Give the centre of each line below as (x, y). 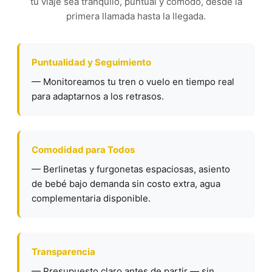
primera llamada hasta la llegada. (136, 16)
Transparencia (63, 252)
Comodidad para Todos (83, 150)
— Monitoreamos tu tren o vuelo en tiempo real (133, 82)
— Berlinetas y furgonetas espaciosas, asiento (131, 169)
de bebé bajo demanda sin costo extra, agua (126, 184)
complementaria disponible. (91, 198)
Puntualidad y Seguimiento (91, 62)
